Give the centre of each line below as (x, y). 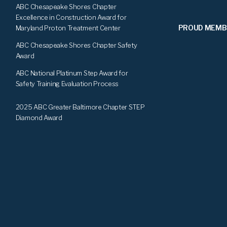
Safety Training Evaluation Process (67, 83)
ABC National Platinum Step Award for (72, 73)
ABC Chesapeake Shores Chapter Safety (76, 45)
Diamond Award (39, 117)
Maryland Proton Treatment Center (68, 28)
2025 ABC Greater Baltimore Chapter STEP (80, 107)
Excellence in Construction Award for (71, 17)
